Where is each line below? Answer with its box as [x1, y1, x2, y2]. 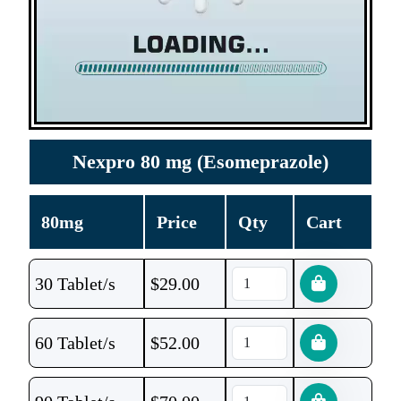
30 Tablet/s [35, 274, 115, 294]
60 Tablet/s [35, 333, 115, 353]
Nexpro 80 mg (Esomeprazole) [73, 150, 328, 173]
